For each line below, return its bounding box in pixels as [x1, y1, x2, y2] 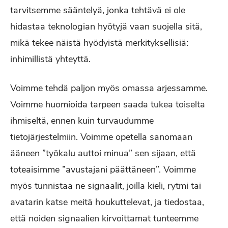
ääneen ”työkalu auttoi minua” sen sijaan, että [10, 147, 196, 159]
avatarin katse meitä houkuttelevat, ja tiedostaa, [10, 196, 204, 208]
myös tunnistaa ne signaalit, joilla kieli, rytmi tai [10, 180, 201, 192]
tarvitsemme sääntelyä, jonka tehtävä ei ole [10, 4, 185, 16]
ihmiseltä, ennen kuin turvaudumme [10, 115, 154, 127]
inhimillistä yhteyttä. [10, 53, 91, 65]
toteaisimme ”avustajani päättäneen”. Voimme [10, 163, 196, 176]
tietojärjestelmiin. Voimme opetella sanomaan [10, 131, 192, 143]
